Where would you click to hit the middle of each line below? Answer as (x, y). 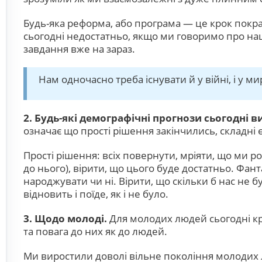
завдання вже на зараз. (79, 49)
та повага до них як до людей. (95, 231)
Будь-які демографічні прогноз (115, 118)
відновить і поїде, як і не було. (96, 194)
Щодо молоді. (71, 218)
